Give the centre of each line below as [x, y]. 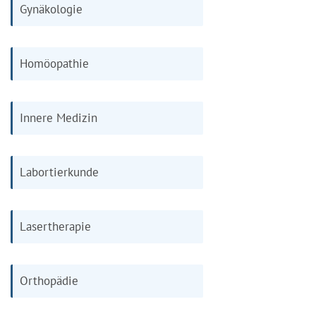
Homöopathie [54, 63]
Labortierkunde [59, 172]
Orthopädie [49, 280]
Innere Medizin [59, 117]
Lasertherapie [55, 226]
